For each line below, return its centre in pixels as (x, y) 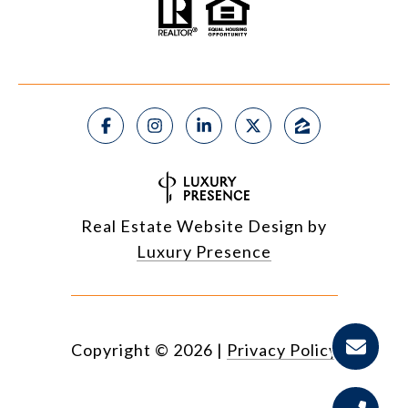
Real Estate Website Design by (204, 226)
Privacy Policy (282, 350)
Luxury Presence (204, 252)
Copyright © (120, 350)
